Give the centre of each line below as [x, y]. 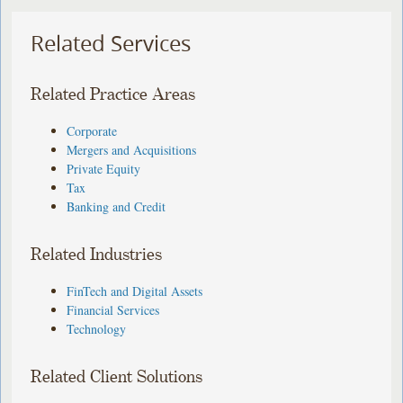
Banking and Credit [116, 206]
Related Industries [97, 255]
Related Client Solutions [117, 377]
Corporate [92, 130]
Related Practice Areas [113, 94]
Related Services [111, 44]
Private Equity [104, 168]
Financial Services [113, 309]
